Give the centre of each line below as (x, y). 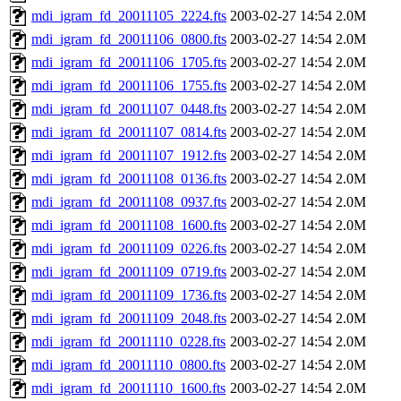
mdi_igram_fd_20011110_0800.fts (128, 365)
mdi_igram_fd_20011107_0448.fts (129, 109)
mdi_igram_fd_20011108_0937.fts (129, 202)
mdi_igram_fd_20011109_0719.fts (129, 272)
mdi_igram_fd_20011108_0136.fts (129, 179)
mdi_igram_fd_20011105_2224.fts (129, 16)
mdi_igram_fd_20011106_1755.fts (129, 86)
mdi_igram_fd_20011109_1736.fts (129, 295)
